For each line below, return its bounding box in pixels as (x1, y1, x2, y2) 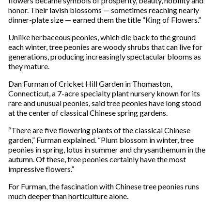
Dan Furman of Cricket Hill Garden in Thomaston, (8, 79, 172, 89)
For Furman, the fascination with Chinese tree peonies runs (8, 182, 199, 191)
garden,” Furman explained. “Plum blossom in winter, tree (8, 135, 194, 145)
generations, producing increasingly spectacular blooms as (8, 52, 201, 62)
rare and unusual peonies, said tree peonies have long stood (8, 98, 201, 108)
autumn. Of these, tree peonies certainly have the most (8, 155, 186, 164)
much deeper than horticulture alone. (8, 191, 128, 201)
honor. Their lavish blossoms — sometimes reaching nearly (8, 5, 199, 15)
